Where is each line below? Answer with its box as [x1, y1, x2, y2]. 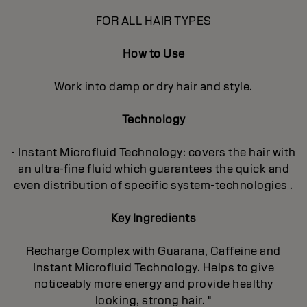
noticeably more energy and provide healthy [34, 276, 273, 291]
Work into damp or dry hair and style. [54, 79, 253, 94]
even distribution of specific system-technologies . [14, 177, 293, 193]
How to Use [122, 46, 185, 61]
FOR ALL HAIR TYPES [95, 13, 212, 28]
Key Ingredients [110, 210, 197, 225]
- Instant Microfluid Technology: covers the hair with [11, 145, 296, 160]
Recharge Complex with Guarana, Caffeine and [26, 243, 281, 258]
